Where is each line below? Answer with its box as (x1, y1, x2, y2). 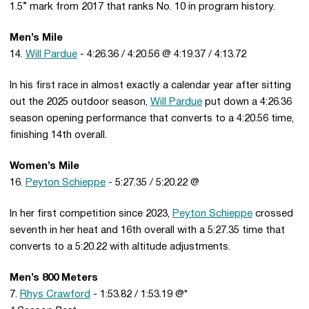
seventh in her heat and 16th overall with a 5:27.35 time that (10, 226, 285, 235)
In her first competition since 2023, (10, 209, 172, 219)
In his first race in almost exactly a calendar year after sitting (10, 81, 291, 90)
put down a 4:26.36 (202, 97, 292, 107)
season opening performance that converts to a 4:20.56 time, (10, 114, 294, 123)
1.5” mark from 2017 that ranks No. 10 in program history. (10, 2, 275, 12)
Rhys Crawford (20, 290, 90, 299)
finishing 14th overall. (10, 130, 107, 140)
